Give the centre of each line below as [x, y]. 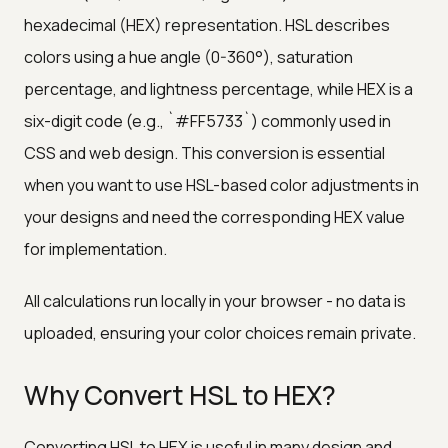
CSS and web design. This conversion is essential [204, 152]
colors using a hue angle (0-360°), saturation [188, 56]
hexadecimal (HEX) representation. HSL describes [207, 24]
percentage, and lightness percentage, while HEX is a [218, 88]
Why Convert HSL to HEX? [180, 394]
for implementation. [95, 248]
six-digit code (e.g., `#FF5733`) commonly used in [207, 120]
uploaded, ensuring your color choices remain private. [220, 332]
